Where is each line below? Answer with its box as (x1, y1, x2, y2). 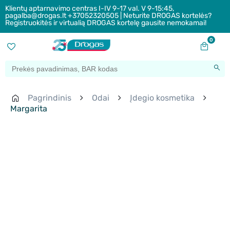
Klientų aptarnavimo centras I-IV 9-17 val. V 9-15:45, (5, 4, 174, 13)
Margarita (10, 104, 47, 114)
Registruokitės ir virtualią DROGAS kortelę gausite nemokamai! (5, 18, 206, 27)
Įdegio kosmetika (130, 93, 195, 103)
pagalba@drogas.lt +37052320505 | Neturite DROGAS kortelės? (5, 11, 212, 20)
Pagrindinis (28, 93, 71, 103)
